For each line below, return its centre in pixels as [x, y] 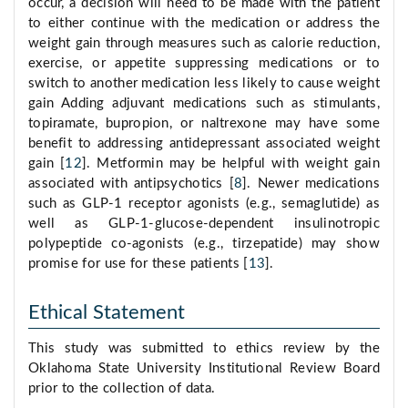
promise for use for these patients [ [138, 264]
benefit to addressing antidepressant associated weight [204, 144]
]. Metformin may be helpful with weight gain [230, 164]
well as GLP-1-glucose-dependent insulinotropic [204, 224]
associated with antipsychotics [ [131, 184]
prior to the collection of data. [122, 389]
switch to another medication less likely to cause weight [204, 84]
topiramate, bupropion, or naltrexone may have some [204, 124]
